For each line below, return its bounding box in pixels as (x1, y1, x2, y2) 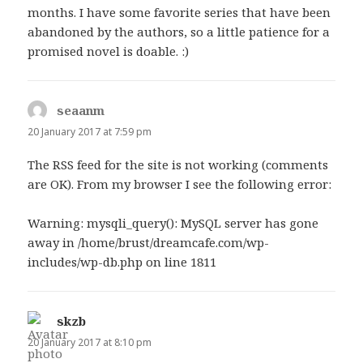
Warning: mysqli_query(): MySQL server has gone (28, 215, 319, 231)
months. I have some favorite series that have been (28, 3, 331, 20)
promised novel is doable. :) (28, 42, 190, 59)
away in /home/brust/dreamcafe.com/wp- (28, 234, 270, 250)
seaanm (57, 101, 105, 118)
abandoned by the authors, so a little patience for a (28, 23, 331, 40)
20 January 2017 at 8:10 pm (28, 335, 152, 349)
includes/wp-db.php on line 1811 (28, 254, 217, 270)
